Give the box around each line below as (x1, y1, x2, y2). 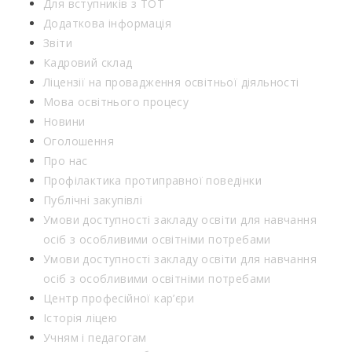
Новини (43, 114, 86, 130)
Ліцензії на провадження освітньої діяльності (43, 75, 299, 90)
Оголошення (43, 134, 114, 149)
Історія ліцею (43, 310, 118, 326)
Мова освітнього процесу (43, 94, 189, 110)
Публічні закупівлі (43, 192, 143, 208)
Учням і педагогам (43, 330, 147, 346)
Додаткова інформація (43, 16, 171, 31)
